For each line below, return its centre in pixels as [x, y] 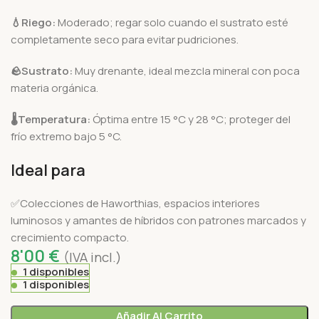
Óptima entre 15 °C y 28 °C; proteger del [190, 119]
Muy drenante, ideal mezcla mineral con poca [186, 70]
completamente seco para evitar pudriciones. [125, 39]
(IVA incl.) [93, 257]
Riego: [38, 22]
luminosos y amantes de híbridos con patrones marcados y [158, 220]
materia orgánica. [54, 88]
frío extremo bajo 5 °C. [66, 136]
